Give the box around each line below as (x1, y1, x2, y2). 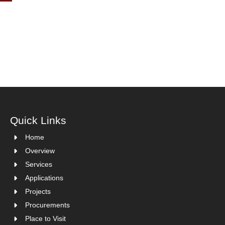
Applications (25, 174, 63, 182)
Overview (25, 147, 55, 155)
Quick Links (10, 115, 66, 127)
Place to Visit (25, 214, 66, 223)
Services (25, 160, 52, 169)
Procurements (25, 201, 70, 209)
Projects (25, 187, 51, 196)
